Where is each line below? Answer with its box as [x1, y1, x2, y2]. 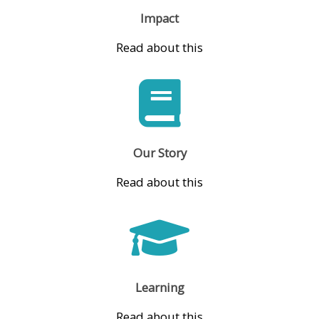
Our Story [132, 145, 187, 162]
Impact [140, 10, 179, 27]
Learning [135, 279, 184, 296]
